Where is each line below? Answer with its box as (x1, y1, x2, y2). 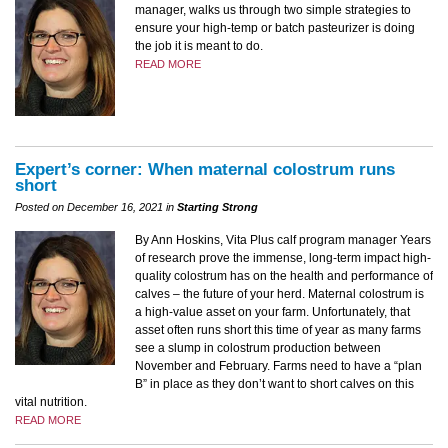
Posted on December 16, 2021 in (15, 201, 177, 214)
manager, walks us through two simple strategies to (135, 2, 411, 17)
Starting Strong (177, 201, 258, 214)
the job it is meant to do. (135, 38, 263, 53)
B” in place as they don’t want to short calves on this (135, 377, 414, 392)
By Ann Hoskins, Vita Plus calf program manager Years (135, 233, 431, 248)
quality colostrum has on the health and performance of (135, 269, 433, 284)
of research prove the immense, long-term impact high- (135, 251, 431, 266)
